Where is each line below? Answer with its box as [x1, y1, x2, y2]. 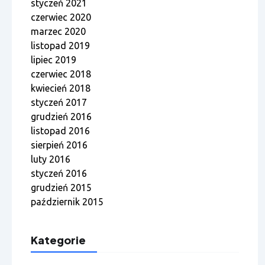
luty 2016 [31, 154, 70, 165]
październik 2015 [31, 196, 104, 208]
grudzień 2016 [31, 111, 92, 122]
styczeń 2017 [31, 97, 87, 108]
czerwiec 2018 [31, 69, 91, 80]
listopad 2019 [31, 40, 90, 51]
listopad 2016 [31, 125, 90, 137]
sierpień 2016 [31, 140, 88, 151]
